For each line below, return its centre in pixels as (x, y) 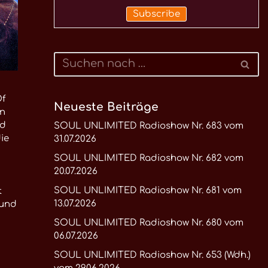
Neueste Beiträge (106, 107)
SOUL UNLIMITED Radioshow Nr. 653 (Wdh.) (152, 255)
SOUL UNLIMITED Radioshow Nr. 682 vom (148, 158)
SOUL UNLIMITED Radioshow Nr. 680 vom (148, 223)
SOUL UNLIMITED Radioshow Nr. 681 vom (147, 191)
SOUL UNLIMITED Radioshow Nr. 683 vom (148, 126)
